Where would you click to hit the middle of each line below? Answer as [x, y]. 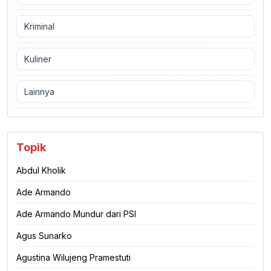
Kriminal [39, 26]
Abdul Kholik [41, 170]
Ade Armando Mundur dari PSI [76, 214]
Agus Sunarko [44, 235]
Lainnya [39, 91]
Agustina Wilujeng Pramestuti [73, 257]
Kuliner [38, 59]
